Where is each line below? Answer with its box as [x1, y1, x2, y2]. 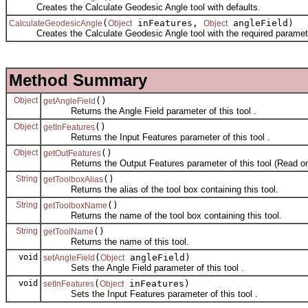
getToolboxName [43, 200, 107, 210]
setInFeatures [43, 278, 94, 289]
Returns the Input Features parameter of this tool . [43, 131, 270, 142]
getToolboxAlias [43, 174, 103, 184]
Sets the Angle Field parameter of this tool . [43, 262, 244, 273]
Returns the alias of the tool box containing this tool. [43, 184, 278, 195]
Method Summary [9, 70, 147, 89]
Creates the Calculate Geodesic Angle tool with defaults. [9, 1, 261, 12]
